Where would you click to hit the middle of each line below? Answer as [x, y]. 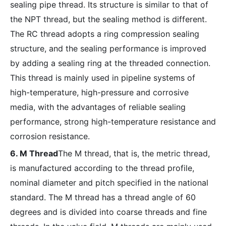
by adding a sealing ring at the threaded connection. [110, 63]
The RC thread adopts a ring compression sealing [105, 34]
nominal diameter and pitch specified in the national [109, 183]
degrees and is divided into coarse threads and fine [108, 212]
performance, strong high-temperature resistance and [113, 122]
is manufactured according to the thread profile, [102, 168]
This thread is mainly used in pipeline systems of [103, 78]
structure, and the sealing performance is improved [108, 48]
